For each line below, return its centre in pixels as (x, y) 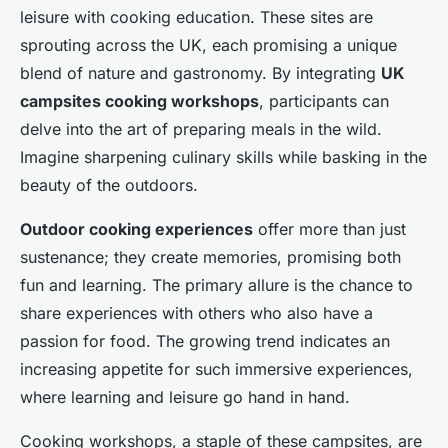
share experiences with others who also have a (196, 313)
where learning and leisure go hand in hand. (185, 397)
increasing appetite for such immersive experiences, (216, 369)
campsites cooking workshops (139, 101)
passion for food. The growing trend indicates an (205, 341)
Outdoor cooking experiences (136, 229)
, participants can (324, 101)
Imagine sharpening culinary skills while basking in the (223, 157)
